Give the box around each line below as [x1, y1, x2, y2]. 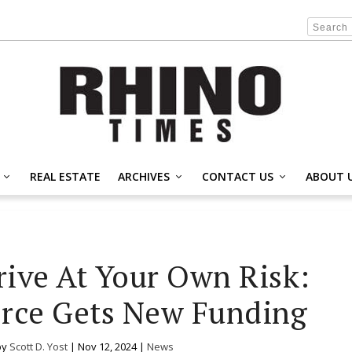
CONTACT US [202, 168, 273, 184]
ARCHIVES [118, 168, 170, 184]
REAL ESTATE [30, 168, 101, 184]
